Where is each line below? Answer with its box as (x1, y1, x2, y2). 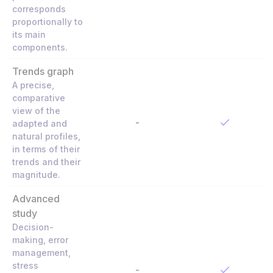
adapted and (12, 118, 67, 129)
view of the (12, 105, 60, 116)
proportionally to (12, 16, 83, 27)
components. (12, 41, 68, 52)
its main (12, 29, 46, 40)
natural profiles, (12, 130, 80, 141)
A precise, (12, 79, 54, 90)
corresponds (12, 3, 66, 14)
